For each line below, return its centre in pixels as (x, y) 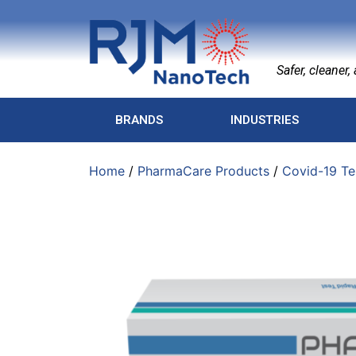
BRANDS (139, 120)
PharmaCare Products (203, 171)
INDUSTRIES (264, 120)
